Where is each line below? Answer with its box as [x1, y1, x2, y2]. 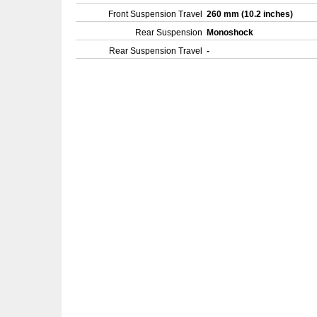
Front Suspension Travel [108, 9, 202, 19]
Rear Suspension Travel [109, 46, 202, 56]
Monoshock [207, 28, 255, 38]
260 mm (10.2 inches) [207, 9, 295, 19]
